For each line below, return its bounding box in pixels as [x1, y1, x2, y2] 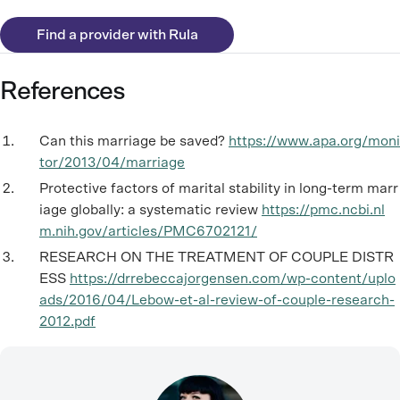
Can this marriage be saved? [39, 134, 225, 149]
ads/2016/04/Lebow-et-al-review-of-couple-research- [39, 292, 395, 307]
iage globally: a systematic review [39, 203, 258, 218]
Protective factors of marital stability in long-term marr [39, 181, 398, 196]
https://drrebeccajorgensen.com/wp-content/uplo [70, 271, 396, 286]
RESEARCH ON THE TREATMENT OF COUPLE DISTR [39, 249, 394, 264]
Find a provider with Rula [36, 28, 198, 43]
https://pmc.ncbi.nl [262, 203, 385, 218]
